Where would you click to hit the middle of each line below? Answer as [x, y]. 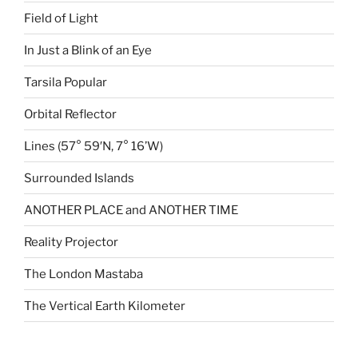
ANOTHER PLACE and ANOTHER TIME [131, 210]
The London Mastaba [84, 274]
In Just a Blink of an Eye [88, 50]
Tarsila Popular [66, 82]
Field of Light [61, 18]
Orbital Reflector [70, 114]
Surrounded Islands [79, 178]
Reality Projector [71, 242]
